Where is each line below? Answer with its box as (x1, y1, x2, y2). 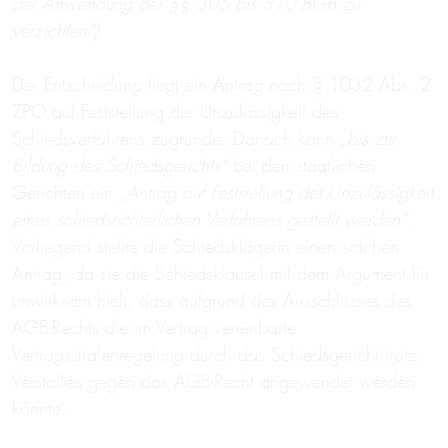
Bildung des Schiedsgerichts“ (12, 154, 227, 177)
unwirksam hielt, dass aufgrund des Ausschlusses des (12, 289, 411, 312)
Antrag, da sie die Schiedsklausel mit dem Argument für (12, 262, 430, 285)
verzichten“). (12, 19, 104, 42)
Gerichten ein (12, 181, 119, 204)
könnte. (12, 397, 67, 420)
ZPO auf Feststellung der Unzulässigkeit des (12, 100, 338, 123)
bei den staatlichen (227, 154, 375, 177)
